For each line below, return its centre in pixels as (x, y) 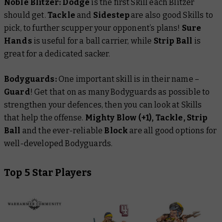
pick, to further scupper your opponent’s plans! (93, 28)
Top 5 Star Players (48, 172)
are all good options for (172, 130)
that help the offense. (45, 117)
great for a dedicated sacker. (57, 54)
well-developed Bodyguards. (58, 143)
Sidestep (111, 15)
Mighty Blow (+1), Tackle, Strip (146, 117)
